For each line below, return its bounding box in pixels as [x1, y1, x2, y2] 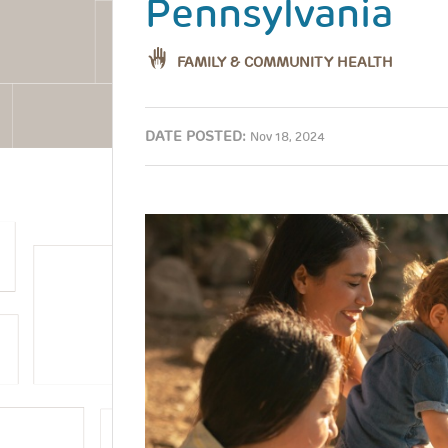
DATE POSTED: [145, 126, 246, 145]
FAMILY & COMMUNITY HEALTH [177, 52, 393, 71]
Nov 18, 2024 [250, 128, 325, 145]
